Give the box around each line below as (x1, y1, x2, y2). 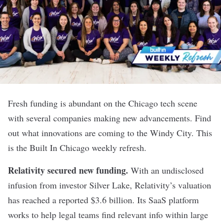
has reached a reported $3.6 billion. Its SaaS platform (8, 194, 199, 206)
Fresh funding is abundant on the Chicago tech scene (8, 97, 197, 109)
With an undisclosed (128, 164, 204, 176)
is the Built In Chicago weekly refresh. (8, 142, 147, 153)
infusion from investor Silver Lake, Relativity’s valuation (8, 179, 211, 191)
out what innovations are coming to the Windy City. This (8, 127, 212, 139)
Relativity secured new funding (8, 164, 126, 177)
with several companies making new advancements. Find (8, 112, 211, 124)
